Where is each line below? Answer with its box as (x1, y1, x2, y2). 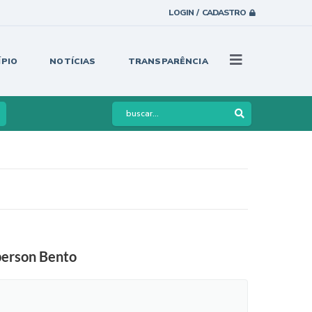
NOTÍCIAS (49, 56, 96, 67)
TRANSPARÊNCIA (127, 56, 208, 67)
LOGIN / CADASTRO (169, 7, 246, 18)
